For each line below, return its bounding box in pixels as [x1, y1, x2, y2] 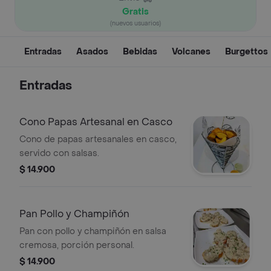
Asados [76, 46, 108, 57]
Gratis [122, 6, 149, 18]
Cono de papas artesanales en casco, [19, 134, 177, 145]
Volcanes [172, 46, 211, 57]
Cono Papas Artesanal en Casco [19, 116, 172, 128]
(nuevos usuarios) [110, 19, 161, 27]
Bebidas [123, 46, 157, 57]
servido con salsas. [19, 148, 99, 159]
